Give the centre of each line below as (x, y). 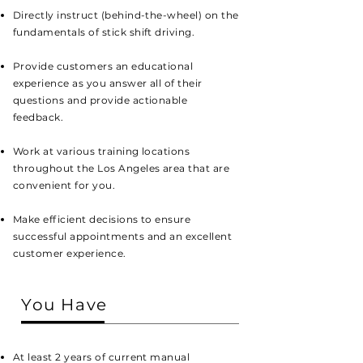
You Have (64, 305)
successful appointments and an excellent (123, 236)
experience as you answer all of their (108, 83)
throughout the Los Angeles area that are (122, 168)
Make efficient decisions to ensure (102, 219)
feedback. (38, 117)
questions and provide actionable (100, 100)
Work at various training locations (102, 151)
